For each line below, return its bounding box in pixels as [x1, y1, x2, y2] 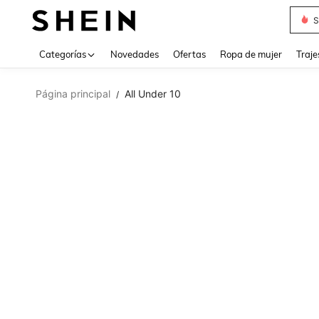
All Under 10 [125, 88, 181, 100]
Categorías [39, 48, 86, 60]
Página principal [36, 88, 110, 100]
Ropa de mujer [220, 48, 282, 60]
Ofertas [173, 48, 206, 60]
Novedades [110, 48, 159, 60]
